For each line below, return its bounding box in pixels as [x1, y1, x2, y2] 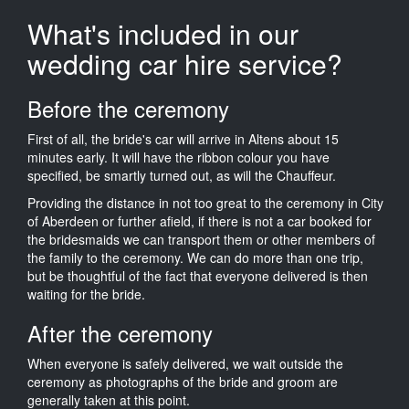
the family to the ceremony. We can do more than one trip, [27, 247, 363, 267]
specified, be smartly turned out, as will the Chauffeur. [27, 165, 336, 184]
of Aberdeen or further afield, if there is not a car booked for [27, 211, 372, 230]
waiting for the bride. [27, 284, 145, 303]
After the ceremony [27, 316, 213, 349]
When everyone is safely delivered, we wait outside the [27, 353, 343, 372]
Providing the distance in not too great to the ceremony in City [27, 193, 383, 212]
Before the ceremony [27, 91, 229, 124]
